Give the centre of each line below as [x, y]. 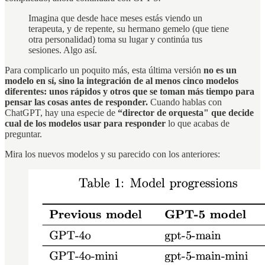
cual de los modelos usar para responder [85, 123]
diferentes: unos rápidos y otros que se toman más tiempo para [130, 91]
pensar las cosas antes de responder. [76, 102]
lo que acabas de [198, 123]
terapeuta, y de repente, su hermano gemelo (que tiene [129, 28]
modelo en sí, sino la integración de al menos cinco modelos [122, 80]
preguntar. [23, 134]
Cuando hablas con [185, 102]
